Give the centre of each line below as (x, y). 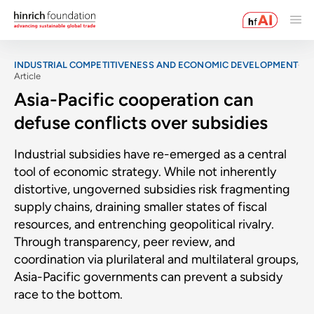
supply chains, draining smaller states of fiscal (141, 206)
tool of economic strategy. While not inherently (145, 171)
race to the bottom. (68, 294)
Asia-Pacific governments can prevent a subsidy (148, 277)
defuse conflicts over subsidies (141, 122)
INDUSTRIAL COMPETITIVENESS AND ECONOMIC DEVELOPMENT (156, 64)
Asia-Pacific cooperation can (134, 99)
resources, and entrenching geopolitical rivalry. (144, 224)
